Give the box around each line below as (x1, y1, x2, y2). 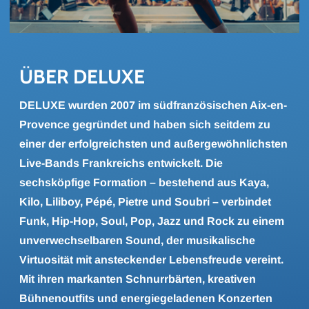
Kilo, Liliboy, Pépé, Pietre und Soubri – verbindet (19, 196, 271, 208)
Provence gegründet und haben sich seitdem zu (19, 119, 270, 130)
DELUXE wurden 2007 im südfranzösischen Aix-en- (19, 99, 287, 111)
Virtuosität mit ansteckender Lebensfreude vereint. (19, 254, 283, 266)
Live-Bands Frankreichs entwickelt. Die (19, 157, 223, 169)
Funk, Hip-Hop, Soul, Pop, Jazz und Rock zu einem (19, 215, 284, 227)
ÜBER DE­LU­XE (19, 65, 145, 88)
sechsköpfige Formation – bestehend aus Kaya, (19, 177, 269, 188)
